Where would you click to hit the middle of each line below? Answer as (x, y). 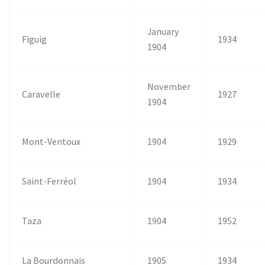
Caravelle (41, 94)
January (164, 31)
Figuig (35, 39)
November (169, 86)
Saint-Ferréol (49, 181)
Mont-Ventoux (51, 141)
